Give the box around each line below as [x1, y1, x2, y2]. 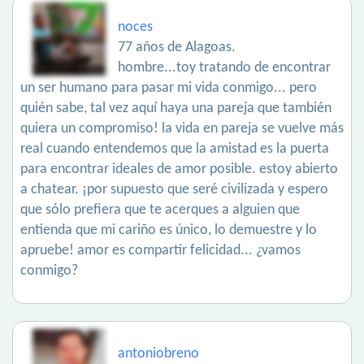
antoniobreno [118, 346, 199, 362]
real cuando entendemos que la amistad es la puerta [20, 141, 329, 157]
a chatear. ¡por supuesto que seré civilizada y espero [20, 182, 328, 197]
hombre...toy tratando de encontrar [118, 60, 331, 76]
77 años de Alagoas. [118, 40, 236, 55]
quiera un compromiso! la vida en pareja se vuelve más [20, 121, 344, 136]
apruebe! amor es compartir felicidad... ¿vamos [20, 243, 301, 258]
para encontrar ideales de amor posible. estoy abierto [20, 162, 338, 177]
